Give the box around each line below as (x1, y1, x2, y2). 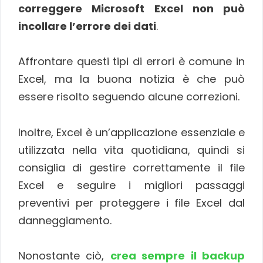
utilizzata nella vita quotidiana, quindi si (18, 142, 245, 157)
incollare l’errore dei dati (18, 18, 156, 33)
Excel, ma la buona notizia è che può (18, 72, 245, 87)
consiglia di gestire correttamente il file (18, 160, 245, 175)
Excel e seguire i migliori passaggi (18, 177, 245, 193)
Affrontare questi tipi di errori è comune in (18, 54, 245, 69)
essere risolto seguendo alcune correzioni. (18, 89, 240, 104)
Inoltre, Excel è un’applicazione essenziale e (18, 124, 245, 140)
